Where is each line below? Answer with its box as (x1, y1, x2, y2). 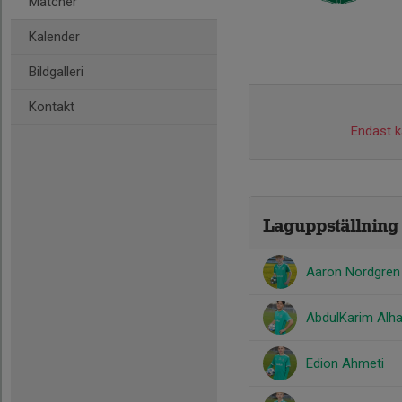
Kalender (29, 29, 80, 45)
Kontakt (29, 99, 74, 115)
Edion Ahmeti (306, 355, 384, 371)
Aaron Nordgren (306, 264, 400, 280)
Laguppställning (263, 214, 398, 236)
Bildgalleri (29, 64, 83, 80)
